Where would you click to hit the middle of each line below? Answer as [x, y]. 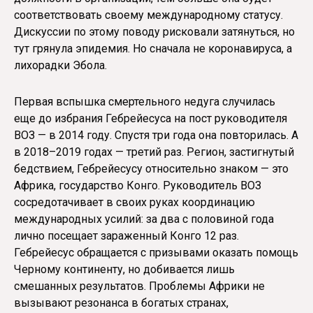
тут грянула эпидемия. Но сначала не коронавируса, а [153, 48]
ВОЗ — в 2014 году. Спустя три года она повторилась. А [156, 136]
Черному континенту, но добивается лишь [124, 270]
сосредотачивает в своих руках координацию [134, 203]
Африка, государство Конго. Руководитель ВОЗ [138, 186]
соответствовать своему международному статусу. [148, 15]
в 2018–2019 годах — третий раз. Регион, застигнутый [154, 152]
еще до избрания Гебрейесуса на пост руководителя [151, 119]
